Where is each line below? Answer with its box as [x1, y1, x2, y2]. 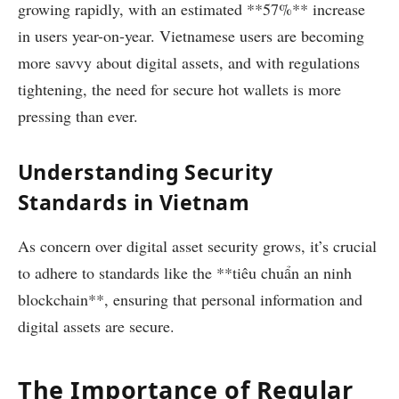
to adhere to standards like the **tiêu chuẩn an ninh [18, 262, 352, 284]
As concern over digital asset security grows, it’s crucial [18, 235, 377, 257]
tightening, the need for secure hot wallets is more [18, 77, 341, 100]
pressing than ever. [18, 104, 138, 126]
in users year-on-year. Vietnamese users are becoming [18, 24, 364, 46]
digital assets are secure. [18, 315, 175, 338]
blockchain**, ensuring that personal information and [18, 289, 362, 311]
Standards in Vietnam [18, 187, 250, 216]
